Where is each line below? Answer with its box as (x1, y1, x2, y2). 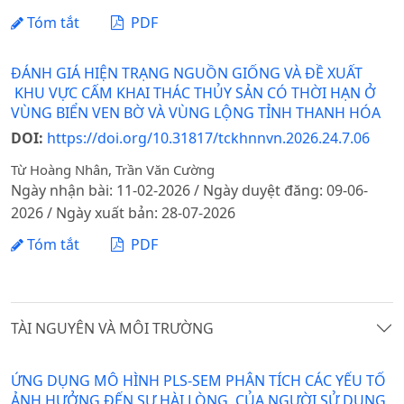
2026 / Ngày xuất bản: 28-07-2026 (11, 202, 235, 223)
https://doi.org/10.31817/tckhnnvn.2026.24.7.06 (47, 128, 370, 149)
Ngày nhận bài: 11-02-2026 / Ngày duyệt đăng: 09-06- (11, 179, 368, 200)
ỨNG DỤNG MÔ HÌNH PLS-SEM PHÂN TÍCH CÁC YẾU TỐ (11, 371, 386, 391)
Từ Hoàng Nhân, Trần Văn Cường (11, 160, 215, 179)
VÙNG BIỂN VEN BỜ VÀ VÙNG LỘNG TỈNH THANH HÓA (11, 103, 381, 124)
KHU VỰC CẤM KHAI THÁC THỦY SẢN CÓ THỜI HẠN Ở (11, 83, 376, 104)
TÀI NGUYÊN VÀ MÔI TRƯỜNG (11, 317, 214, 338)
